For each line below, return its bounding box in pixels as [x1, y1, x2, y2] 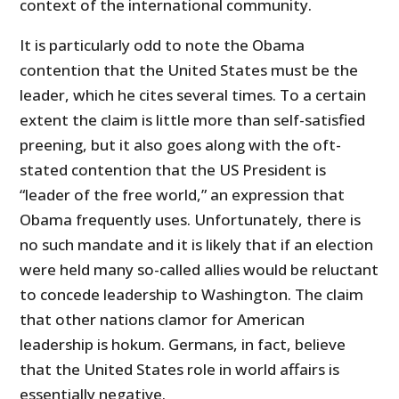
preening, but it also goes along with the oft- [20, 134, 342, 155]
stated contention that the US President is [20, 159, 327, 180]
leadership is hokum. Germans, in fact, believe [20, 333, 346, 354]
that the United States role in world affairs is [20, 358, 340, 379]
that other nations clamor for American [20, 308, 305, 330]
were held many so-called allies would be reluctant [20, 258, 379, 280]
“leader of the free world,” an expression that [20, 183, 346, 205]
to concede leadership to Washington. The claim [20, 283, 364, 305]
